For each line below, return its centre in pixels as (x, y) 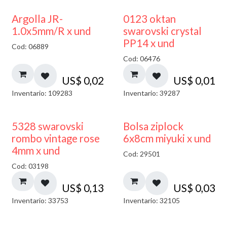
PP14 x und (149, 43)
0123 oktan (149, 19)
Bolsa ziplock (153, 126)
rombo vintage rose (56, 139)
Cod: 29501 (141, 154)
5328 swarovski (48, 126)
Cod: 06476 (141, 59)
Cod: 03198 (30, 166)
